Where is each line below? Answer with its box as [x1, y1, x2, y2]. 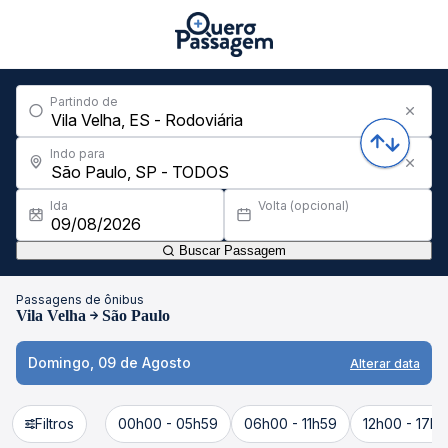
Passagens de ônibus [16, 292, 144, 307]
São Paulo [102, 307, 170, 324]
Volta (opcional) [258, 198, 349, 213]
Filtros [35, 415, 74, 432]
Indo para [50, 146, 105, 161]
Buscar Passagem [175, 243, 286, 258]
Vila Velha [16, 307, 86, 324]
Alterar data [350, 355, 420, 371]
